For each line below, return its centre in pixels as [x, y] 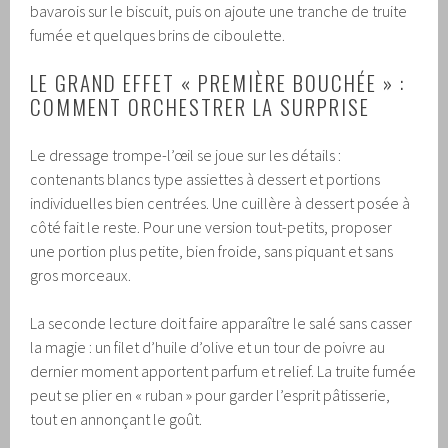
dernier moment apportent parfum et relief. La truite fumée [223, 370]
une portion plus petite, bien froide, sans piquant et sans [212, 250]
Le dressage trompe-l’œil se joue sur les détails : [186, 154]
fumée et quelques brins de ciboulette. [158, 34]
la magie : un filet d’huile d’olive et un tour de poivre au [208, 346]
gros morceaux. [81, 274]
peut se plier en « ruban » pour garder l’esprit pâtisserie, [210, 394]
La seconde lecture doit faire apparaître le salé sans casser [221, 322]
